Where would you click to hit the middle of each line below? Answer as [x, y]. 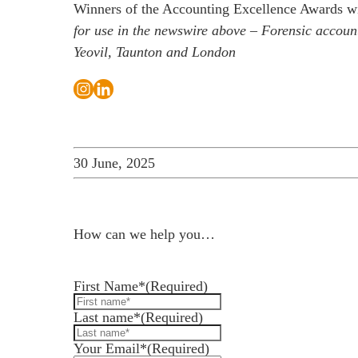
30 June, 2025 [114, 163]
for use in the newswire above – [167, 30]
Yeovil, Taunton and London [155, 52]
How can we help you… [144, 234]
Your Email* [110, 348]
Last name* [107, 317]
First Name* [109, 286]
